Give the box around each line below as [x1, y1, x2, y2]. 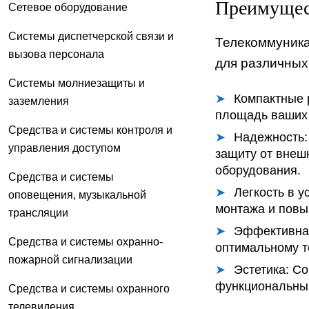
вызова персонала [8, 48, 104, 60]
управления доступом [8, 141, 121, 154]
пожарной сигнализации [8, 253, 132, 266]
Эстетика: [234, 262, 289, 277]
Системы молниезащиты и [8, 77, 145, 89]
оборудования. [215, 163, 301, 177]
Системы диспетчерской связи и [8, 30, 174, 42]
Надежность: [234, 130, 308, 144]
